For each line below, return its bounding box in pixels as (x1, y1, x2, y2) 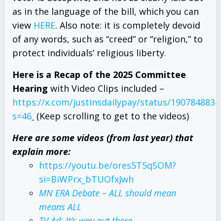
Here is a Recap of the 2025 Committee (12, 69, 186, 80)
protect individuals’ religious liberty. (12, 47, 166, 59)
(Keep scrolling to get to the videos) (34, 110, 189, 122)
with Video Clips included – (48, 82, 164, 94)
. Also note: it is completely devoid (55, 19, 200, 31)
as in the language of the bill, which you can (12, 5, 199, 17)
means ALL (39, 201, 81, 213)
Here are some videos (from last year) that (12, 132, 193, 144)
